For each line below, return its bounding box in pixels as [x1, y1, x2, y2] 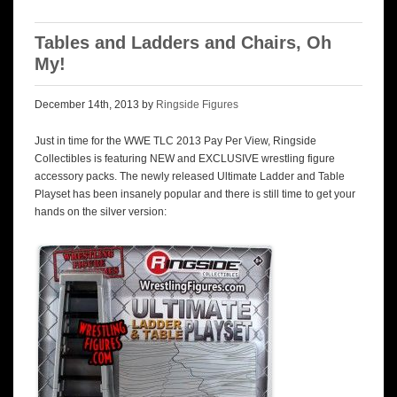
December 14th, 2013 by [35, 97, 156, 111]
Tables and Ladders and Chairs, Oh [35, 32, 331, 52]
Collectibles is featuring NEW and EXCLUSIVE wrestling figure [35, 152, 335, 165]
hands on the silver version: [35, 205, 167, 218]
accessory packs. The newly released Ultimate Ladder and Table [35, 169, 345, 183]
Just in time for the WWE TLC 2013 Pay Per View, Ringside [35, 134, 316, 147]
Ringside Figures [156, 97, 238, 111]
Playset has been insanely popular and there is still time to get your [35, 187, 355, 200]
